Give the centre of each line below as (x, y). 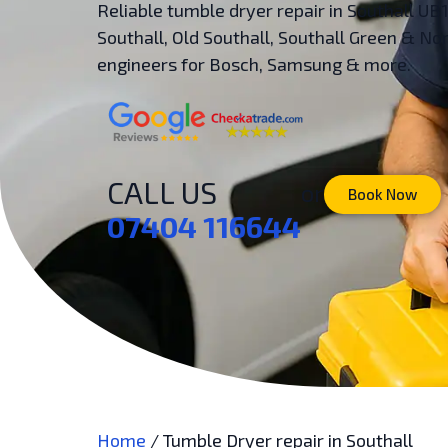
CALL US (162, 191)
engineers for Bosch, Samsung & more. (254, 63)
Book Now (382, 193)
